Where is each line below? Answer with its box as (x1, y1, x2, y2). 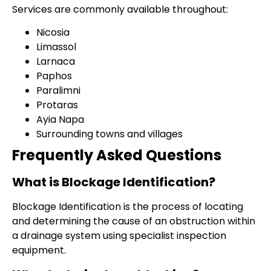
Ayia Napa (36, 113, 84, 127)
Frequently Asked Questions (12, 145, 221, 166)
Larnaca (36, 54, 75, 69)
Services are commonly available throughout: (12, 2, 228, 16)
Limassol (36, 40, 76, 54)
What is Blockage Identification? (12, 174, 215, 191)
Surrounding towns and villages (36, 127, 183, 142)
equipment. (12, 243, 66, 258)
